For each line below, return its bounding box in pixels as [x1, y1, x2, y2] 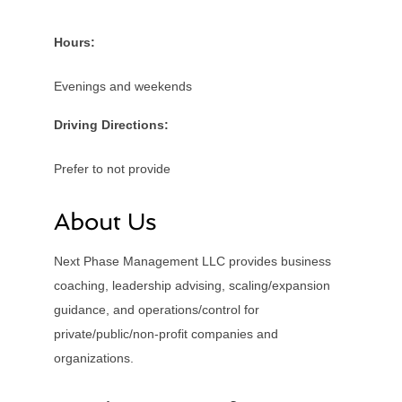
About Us [53, 208, 157, 236]
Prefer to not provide [53, 162, 170, 177]
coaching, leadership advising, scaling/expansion [53, 278, 330, 293]
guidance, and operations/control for [53, 302, 259, 318]
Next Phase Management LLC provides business [53, 254, 331, 269]
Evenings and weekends [53, 79, 192, 94]
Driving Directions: [53, 118, 169, 133]
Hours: [53, 35, 95, 50]
